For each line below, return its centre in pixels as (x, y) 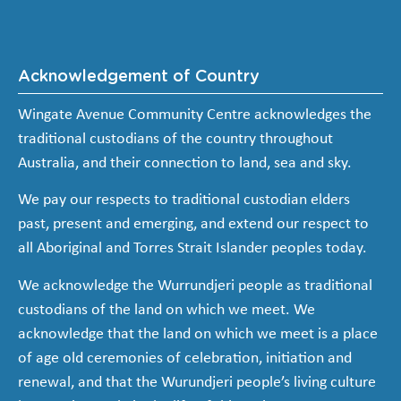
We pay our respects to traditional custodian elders (184, 200)
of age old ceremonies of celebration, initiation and (185, 358)
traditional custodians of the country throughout (175, 139)
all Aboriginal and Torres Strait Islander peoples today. (192, 249)
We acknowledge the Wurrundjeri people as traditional (195, 286)
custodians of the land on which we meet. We (166, 310)
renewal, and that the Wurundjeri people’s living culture (197, 382)
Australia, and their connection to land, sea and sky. (185, 163)
